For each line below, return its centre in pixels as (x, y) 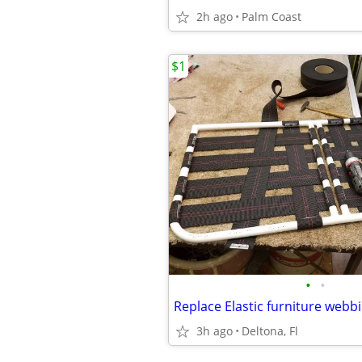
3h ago (215, 331)
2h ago (215, 17)
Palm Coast (271, 17)
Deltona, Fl (270, 331)
